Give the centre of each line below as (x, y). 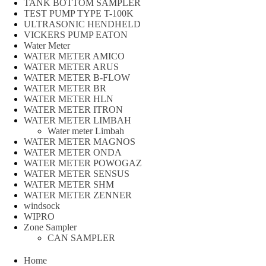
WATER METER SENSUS (77, 174)
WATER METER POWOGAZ (83, 163)
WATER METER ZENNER (78, 195)
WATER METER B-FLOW (77, 78)
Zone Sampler (50, 227)
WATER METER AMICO (74, 56)
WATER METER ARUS (71, 67)
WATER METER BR (65, 88)
